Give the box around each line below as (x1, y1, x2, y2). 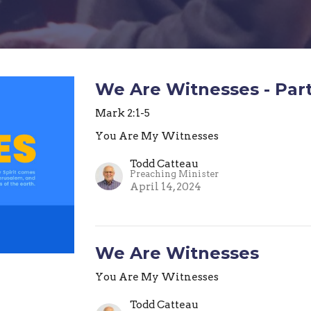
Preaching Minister (130, 168, 219, 179)
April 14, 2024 (130, 180, 202, 193)
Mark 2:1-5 (95, 106, 151, 119)
